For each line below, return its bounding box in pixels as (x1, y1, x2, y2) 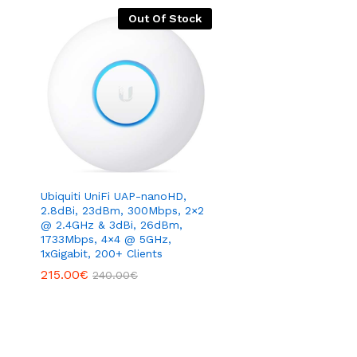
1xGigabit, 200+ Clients (41, 247, 163, 261)
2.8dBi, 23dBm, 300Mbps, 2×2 (41, 204, 204, 218)
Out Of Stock (127, 12, 202, 25)
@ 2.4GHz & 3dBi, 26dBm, (41, 218, 182, 232)
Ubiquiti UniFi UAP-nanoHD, (41, 190, 186, 203)
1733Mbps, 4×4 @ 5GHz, (41, 233, 171, 246)
